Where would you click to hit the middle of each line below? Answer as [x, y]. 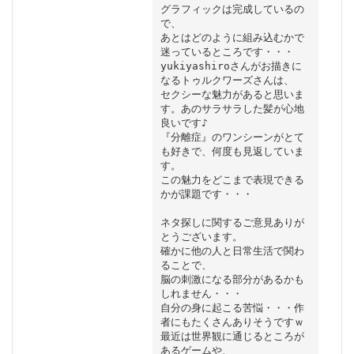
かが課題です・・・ [206, 194]
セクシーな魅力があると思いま [232, 94]
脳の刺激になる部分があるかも [232, 279]
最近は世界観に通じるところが [232, 336]
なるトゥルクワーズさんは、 [227, 80]
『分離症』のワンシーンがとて [232, 137]
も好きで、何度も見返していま [232, 151]
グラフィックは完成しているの [232, 9]
